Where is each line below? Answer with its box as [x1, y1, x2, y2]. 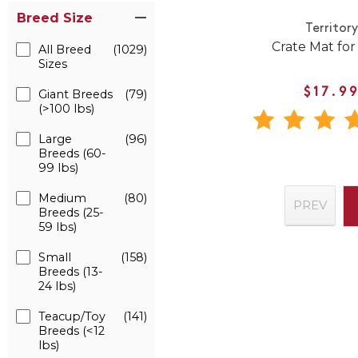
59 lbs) [38, 220, 77, 234]
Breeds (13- [38, 265, 103, 279]
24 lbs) [38, 279, 76, 293]
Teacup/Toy [38, 309, 105, 324]
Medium [38, 191, 86, 205]
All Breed [38, 42, 91, 57]
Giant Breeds [38, 87, 113, 101]
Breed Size [17, 10, 93, 26]
